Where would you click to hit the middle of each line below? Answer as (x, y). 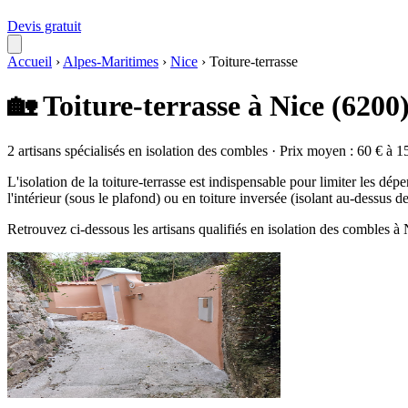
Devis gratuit (44, 26)
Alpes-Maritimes (111, 61)
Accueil (30, 61)
